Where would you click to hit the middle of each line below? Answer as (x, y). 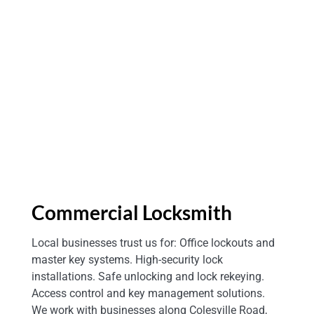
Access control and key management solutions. (148, 294)
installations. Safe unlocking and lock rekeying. (148, 277)
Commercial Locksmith (132, 213)
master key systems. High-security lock (127, 260)
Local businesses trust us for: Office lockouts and (153, 243)
